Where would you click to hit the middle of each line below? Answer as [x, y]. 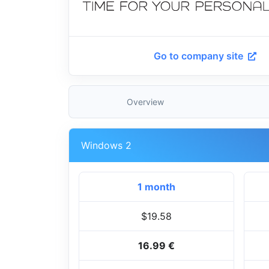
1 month [156, 187]
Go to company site [200, 56]
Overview [145, 102]
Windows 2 [106, 146]
